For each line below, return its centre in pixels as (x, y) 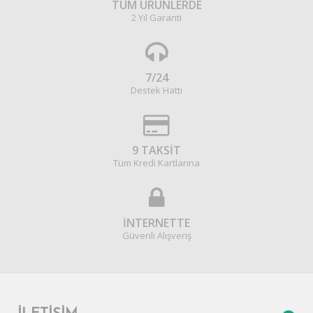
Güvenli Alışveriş (156, 235)
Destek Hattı (156, 90)
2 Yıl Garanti (156, 17)
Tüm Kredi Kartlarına (156, 163)
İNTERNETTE (156, 223)
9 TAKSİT (156, 150)
